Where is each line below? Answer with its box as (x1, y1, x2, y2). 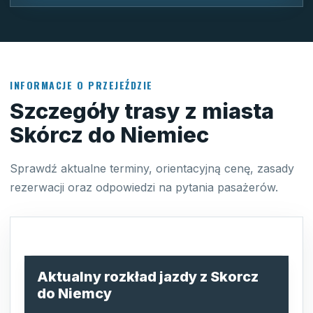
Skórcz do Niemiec (10, 121, 209, 147)
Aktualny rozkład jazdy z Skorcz (37, 268, 259, 285)
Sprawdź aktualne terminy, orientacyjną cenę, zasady (10, 161, 294, 175)
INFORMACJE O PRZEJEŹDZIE (10, 77, 153, 92)
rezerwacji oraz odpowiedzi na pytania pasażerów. (10, 180, 278, 194)
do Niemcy (37, 284, 112, 302)
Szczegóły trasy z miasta (10, 97, 274, 124)
